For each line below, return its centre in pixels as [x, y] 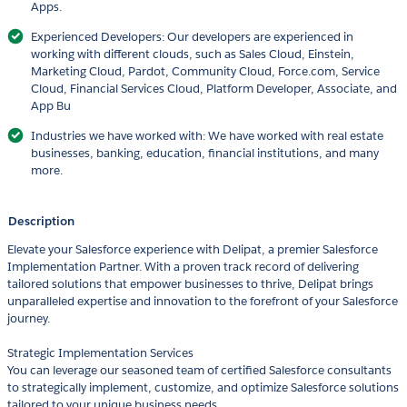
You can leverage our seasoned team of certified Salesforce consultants [199, 371]
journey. [29, 319]
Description [41, 222]
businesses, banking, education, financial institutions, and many [205, 154]
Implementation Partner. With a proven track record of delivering [183, 267]
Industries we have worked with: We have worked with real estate [207, 136]
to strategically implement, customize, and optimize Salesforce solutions [203, 388]
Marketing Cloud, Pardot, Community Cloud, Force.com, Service [205, 72]
